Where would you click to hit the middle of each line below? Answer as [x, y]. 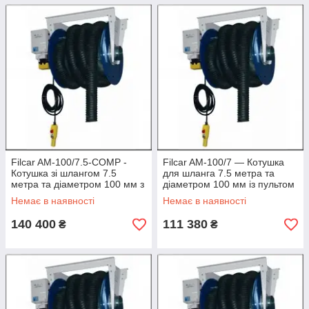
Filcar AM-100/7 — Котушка [223, 162]
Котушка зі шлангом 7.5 [64, 173]
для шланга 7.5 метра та [219, 173]
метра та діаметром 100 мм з [78, 185]
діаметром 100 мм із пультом [229, 185]
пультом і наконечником [65, 196]
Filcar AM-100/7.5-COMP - [69, 162]
